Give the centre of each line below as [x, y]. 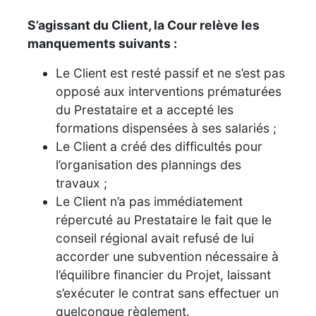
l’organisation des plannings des [148, 164]
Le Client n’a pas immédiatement [149, 201]
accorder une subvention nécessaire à [167, 256]
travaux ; [81, 183]
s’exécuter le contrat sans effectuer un [167, 293]
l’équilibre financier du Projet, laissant [163, 274]
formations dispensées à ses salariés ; [166, 128]
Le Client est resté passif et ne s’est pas [170, 73]
